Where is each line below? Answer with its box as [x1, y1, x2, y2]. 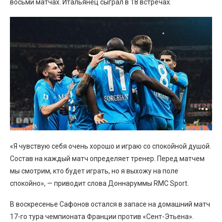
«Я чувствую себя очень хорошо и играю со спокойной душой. [10, 142, 211, 151]
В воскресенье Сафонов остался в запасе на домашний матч [10, 200, 210, 209]
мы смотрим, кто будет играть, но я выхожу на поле [10, 167, 178, 175]
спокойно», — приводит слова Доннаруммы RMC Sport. [10, 179, 189, 188]
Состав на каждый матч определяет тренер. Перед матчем [10, 155, 205, 163]
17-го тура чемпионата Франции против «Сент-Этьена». [10, 213, 194, 221]
